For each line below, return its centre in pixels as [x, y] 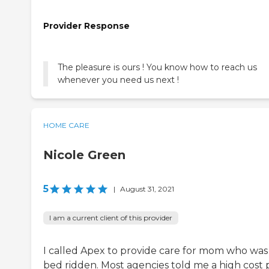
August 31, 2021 [147, 189]
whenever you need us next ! [118, 80]
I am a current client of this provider [111, 217]
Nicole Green [84, 155]
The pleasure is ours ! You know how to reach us [157, 67]
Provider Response [86, 26]
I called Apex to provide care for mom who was [156, 250]
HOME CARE [66, 125]
